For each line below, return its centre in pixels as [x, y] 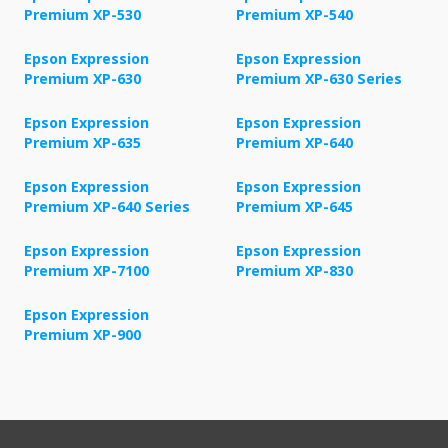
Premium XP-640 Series [107, 207]
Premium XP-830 [294, 271]
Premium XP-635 [82, 143]
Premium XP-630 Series [319, 79]
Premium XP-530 [82, 15]
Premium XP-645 [294, 207]
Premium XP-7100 [86, 271]
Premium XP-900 [82, 335]
